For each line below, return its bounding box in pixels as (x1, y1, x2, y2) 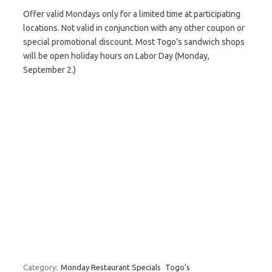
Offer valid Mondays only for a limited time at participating (23, 9, 240, 19)
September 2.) (23, 65, 76, 75)
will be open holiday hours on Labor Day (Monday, (23, 51, 209, 61)
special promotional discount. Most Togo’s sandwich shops (23, 37, 245, 47)
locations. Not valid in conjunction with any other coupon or (23, 23, 245, 33)
